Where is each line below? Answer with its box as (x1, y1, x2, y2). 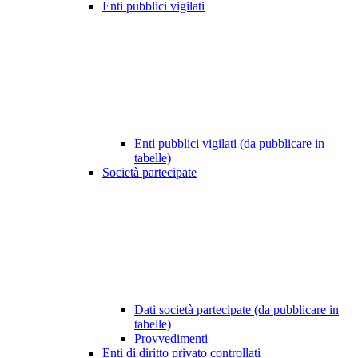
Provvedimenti (134, 332, 208, 346)
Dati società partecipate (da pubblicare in (134, 303, 339, 317)
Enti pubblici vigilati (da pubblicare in (134, 137, 324, 151)
